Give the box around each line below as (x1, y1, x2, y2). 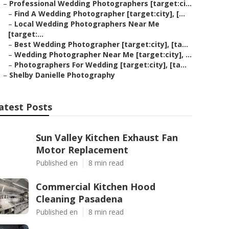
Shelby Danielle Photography (9, 70, 115, 80)
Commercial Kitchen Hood (36, 180, 155, 193)
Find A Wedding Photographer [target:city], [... (14, 9, 185, 18)
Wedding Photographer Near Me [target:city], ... (14, 50, 192, 59)
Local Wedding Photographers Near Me (14, 19, 159, 29)
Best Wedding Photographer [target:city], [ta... (14, 39, 188, 49)
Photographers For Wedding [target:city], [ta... (14, 60, 187, 70)
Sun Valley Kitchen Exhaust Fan (36, 131, 178, 144)
